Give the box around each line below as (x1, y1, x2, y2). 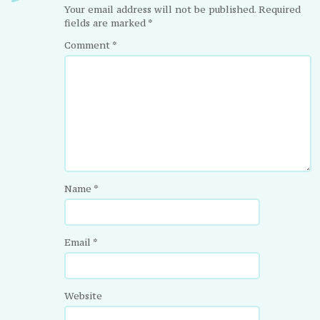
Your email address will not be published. (64, 2, 256, 16)
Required (259, 2, 301, 16)
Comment (64, 38, 113, 51)
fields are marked (64, 16, 149, 29)
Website (64, 289, 103, 302)
